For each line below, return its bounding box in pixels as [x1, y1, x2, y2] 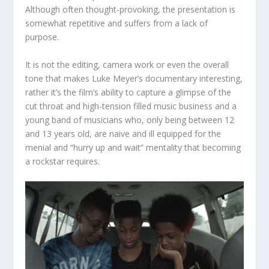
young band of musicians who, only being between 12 [25, 113, 235, 125]
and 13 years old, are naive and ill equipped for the [25, 127, 222, 139]
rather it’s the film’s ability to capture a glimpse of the [25, 86, 232, 98]
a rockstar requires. [25, 155, 100, 167]
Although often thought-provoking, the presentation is [25, 4, 236, 16]
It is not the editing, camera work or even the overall [25, 58, 229, 70]
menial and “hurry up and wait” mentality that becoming [25, 141, 241, 153]
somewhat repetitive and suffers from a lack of [25, 17, 208, 29]
